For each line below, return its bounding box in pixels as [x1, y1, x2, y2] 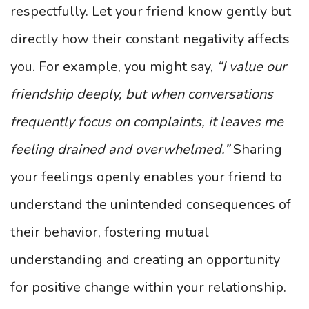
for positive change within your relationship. [10, 278, 286, 297]
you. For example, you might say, [10, 57, 217, 76]
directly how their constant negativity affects [10, 30, 290, 48]
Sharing [230, 140, 282, 159]
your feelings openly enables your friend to [10, 168, 282, 186]
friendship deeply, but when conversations [10, 85, 273, 103]
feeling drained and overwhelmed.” [10, 140, 230, 159]
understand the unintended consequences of [10, 195, 291, 214]
